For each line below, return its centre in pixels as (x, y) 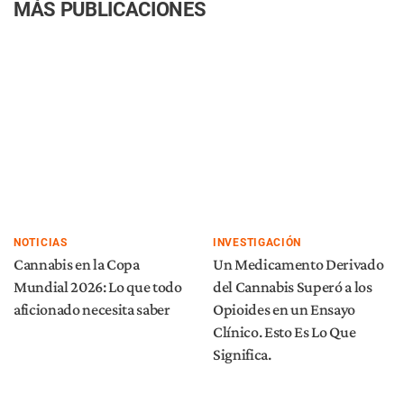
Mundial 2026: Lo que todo (98, 287)
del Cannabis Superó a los (293, 287)
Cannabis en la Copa (77, 264)
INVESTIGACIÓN (257, 243)
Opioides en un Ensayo (284, 309)
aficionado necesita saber (92, 309)
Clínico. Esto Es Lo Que (285, 332)
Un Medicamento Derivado (298, 264)
